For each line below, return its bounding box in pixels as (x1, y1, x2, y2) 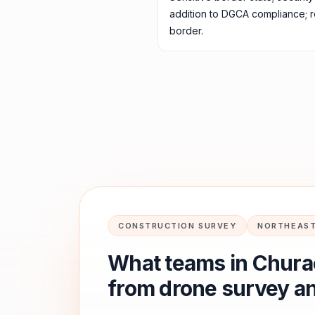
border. (169, 25, 203, 37)
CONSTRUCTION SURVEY (118, 221, 237, 231)
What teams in (108, 250, 252, 276)
